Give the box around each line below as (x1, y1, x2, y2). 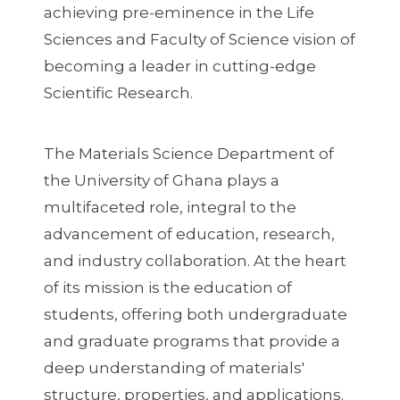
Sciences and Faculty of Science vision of (43, 30, 355, 49)
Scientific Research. (43, 84, 193, 103)
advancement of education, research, (43, 224, 335, 243)
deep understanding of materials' (43, 358, 304, 377)
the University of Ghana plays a (43, 171, 279, 189)
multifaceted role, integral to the (43, 197, 296, 216)
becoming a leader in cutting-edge (43, 57, 316, 76)
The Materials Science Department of (43, 144, 334, 162)
